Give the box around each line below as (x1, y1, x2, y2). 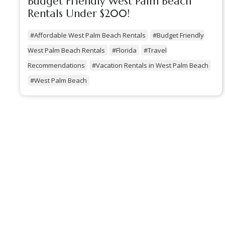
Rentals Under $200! (28, 7, 130, 21)
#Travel (144, 46, 167, 55)
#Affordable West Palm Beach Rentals (30, 31, 146, 40)
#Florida (112, 46, 137, 55)
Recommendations (28, 61, 85, 70)
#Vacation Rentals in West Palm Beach (92, 61, 208, 70)
